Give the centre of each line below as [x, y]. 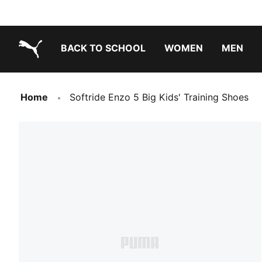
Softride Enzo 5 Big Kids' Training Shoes [159, 97]
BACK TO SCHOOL [103, 48]
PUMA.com [43, 67]
